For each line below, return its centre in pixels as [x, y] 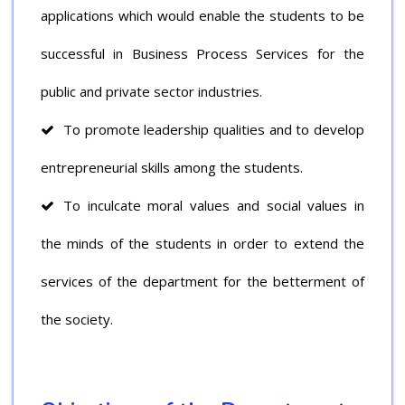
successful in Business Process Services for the [202, 53]
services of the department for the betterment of [202, 281]
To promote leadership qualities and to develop [214, 129]
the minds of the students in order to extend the [202, 243]
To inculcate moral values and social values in [214, 205]
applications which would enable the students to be [202, 15]
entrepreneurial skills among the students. [172, 167]
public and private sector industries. [151, 91]
